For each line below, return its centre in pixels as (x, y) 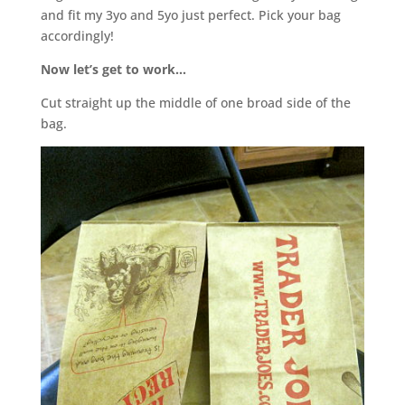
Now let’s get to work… (113, 69)
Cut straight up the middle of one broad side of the (195, 102)
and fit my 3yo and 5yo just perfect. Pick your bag (190, 14)
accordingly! (77, 35)
